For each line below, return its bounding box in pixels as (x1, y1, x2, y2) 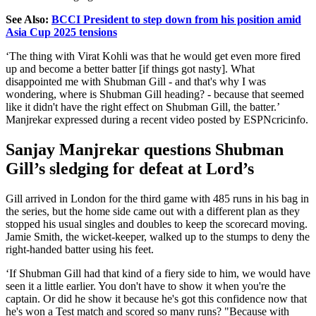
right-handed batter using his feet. (6, 243, 154, 255)
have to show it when (141, 279, 242, 292)
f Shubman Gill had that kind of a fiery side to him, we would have (13, 267, 310, 279)
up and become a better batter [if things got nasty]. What (6, 62, 255, 75)
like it (6, 100, 33, 113)
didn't (33, 100, 58, 113)
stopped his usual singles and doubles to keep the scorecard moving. (6, 217, 308, 230)
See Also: (6, 13, 51, 25)
